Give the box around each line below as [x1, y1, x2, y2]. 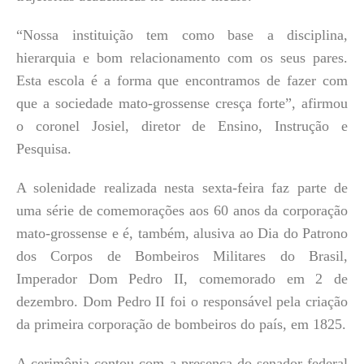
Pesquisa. [16, 140, 71, 157]
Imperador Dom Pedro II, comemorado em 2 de [16, 270, 348, 287]
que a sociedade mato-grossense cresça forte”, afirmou [16, 94, 348, 111]
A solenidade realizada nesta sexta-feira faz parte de [16, 179, 348, 196]
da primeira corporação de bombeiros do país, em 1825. [16, 315, 346, 332]
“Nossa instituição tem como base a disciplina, [16, 26, 348, 43]
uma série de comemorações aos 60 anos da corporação [16, 201, 348, 219]
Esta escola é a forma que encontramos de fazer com [16, 71, 348, 89]
